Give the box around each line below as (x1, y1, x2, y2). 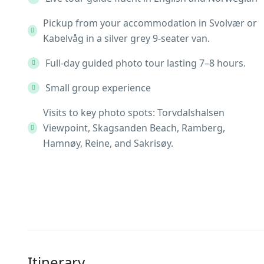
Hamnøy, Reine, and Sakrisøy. (43, 137, 173, 150)
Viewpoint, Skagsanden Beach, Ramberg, (43, 121, 225, 134)
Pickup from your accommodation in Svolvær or (43, 16, 257, 29)
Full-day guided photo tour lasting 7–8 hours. (45, 57, 246, 70)
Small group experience (45, 81, 151, 94)
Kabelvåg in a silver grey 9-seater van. (43, 32, 210, 45)
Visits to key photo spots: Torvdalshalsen (43, 106, 225, 119)
